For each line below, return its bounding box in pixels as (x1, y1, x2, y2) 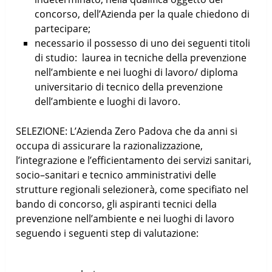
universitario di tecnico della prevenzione (34, 80, 223, 93)
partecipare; (34, 21, 90, 35)
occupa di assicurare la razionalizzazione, (16, 138, 203, 152)
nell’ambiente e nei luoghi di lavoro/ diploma (34, 65, 238, 79)
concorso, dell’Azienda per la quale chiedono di (34, 7, 250, 21)
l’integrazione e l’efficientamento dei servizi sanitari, (16, 153, 252, 167)
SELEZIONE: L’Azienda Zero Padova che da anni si (16, 124, 238, 138)
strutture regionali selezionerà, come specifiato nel (16, 182, 249, 196)
